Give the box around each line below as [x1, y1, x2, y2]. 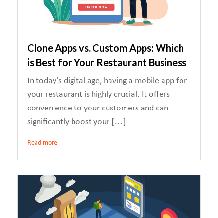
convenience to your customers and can [27, 104, 168, 113]
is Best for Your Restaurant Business [27, 56, 186, 68]
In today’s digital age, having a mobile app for [27, 76, 187, 86]
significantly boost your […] [27, 117, 126, 127]
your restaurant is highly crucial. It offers [27, 90, 170, 99]
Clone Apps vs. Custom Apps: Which [27, 42, 184, 54]
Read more [27, 139, 57, 146]
